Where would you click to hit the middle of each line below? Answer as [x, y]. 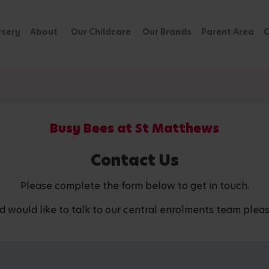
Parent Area [228, 32]
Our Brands [167, 32]
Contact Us [134, 161]
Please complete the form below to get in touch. [134, 186]
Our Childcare [102, 32]
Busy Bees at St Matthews [134, 128]
